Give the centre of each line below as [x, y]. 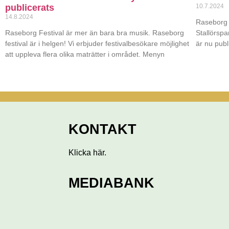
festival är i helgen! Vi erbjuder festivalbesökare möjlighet [97, 44]
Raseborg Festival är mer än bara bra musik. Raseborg [95, 33]
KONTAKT [103, 129]
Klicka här [87, 152]
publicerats [30, 8]
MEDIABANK [112, 183]
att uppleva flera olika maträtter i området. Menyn [85, 54]
